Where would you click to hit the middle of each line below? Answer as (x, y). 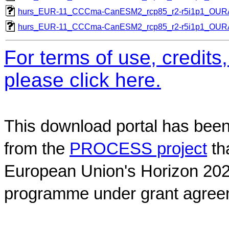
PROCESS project (138, 148)
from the (37, 148)
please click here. (83, 80)
